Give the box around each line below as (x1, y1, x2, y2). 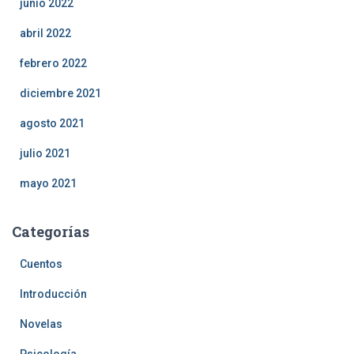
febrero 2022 (20, 57, 87, 70)
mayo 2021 (20, 177, 77, 190)
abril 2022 (20, 27, 71, 40)
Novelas (20, 318, 62, 331)
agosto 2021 (20, 117, 85, 130)
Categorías (12, 222, 89, 242)
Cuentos (20, 258, 62, 271)
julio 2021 (20, 147, 70, 160)
